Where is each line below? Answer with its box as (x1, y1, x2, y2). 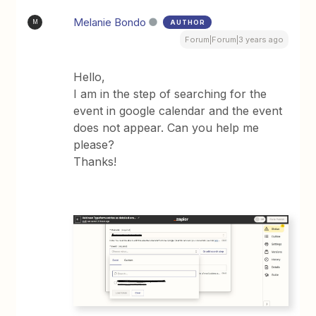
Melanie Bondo (73, 15, 147, 29)
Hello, (73, 69, 106, 84)
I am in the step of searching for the (73, 86, 267, 101)
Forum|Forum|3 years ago (184, 34, 284, 44)
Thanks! (73, 154, 117, 169)
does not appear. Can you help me (73, 120, 260, 135)
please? (73, 137, 115, 152)
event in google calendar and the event (73, 103, 283, 118)
